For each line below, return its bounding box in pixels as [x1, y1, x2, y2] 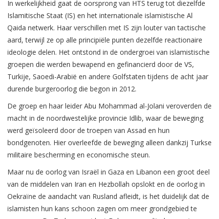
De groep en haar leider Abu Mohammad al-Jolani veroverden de [7, 101, 212, 111]
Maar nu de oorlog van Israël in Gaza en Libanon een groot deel [7, 167, 210, 177]
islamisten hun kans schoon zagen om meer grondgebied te [7, 204, 197, 214]
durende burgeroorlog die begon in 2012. [7, 84, 136, 94]
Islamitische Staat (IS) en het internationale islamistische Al [7, 11, 193, 21]
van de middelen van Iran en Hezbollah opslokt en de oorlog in [7, 179, 205, 189]
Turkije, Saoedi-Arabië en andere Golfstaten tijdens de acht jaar [7, 72, 208, 82]
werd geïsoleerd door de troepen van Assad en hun [7, 126, 170, 135]
